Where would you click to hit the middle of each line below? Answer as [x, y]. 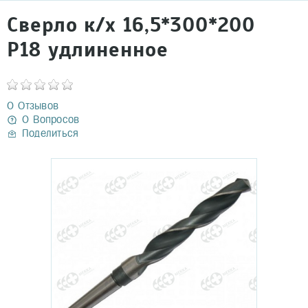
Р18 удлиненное [88, 50]
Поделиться [51, 133]
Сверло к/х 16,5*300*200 [131, 25]
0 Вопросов [51, 119]
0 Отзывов [33, 106]
